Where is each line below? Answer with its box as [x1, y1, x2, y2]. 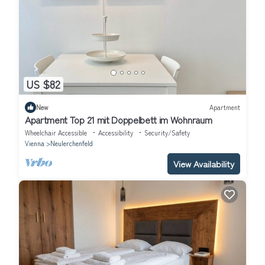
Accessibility [98, 127, 133, 137]
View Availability [173, 157, 234, 170]
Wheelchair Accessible [25, 127, 87, 137]
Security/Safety [144, 127, 190, 137]
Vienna [25, 138, 44, 148]
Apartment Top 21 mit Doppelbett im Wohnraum [25, 112, 212, 127]
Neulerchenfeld [50, 138, 93, 148]
